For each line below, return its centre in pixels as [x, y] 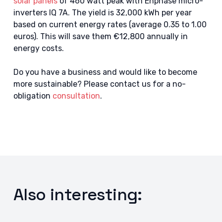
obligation [33, 96]
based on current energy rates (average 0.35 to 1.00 [110, 25]
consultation [76, 96]
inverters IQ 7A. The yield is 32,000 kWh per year [102, 13]
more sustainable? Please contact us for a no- [99, 84]
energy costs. [38, 48]
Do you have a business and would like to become [105, 72]
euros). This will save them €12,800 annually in [100, 36]
